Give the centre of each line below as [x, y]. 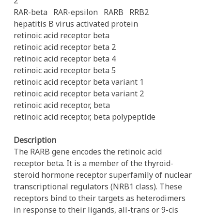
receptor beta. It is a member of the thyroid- [93, 163]
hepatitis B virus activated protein [76, 24]
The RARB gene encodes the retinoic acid [88, 152]
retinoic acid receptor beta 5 [65, 70]
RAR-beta [31, 12]
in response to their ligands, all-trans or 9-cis [96, 210]
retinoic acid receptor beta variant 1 [79, 82]
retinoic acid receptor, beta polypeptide [85, 117]
